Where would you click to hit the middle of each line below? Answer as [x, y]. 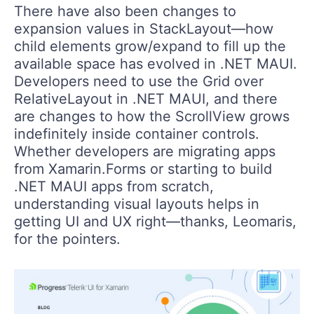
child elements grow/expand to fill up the [150, 46]
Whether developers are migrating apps [145, 151]
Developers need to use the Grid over [139, 81]
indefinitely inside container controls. [137, 134]
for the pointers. [67, 239]
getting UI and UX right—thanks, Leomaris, [155, 221]
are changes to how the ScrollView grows [152, 116]
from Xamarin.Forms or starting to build [143, 169]
